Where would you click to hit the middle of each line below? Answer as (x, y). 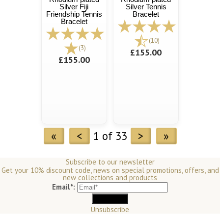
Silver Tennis (146, 6)
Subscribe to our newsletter (110, 162)
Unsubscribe (110, 210)
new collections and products (110, 178)
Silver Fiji (74, 6)
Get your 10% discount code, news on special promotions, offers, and (110, 170)
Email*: (64, 187)
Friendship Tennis (74, 14)
